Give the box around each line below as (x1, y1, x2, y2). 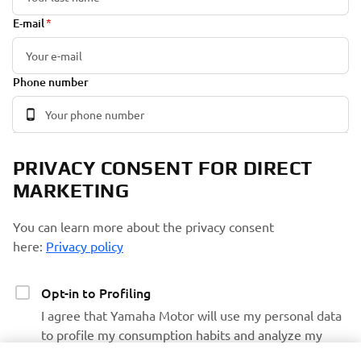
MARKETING (13, 179, 130, 201)
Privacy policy (46, 237, 123, 254)
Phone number (13, 73, 89, 89)
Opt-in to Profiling (41, 283, 151, 301)
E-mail (13, 15, 44, 31)
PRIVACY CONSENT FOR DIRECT (13, 156, 313, 179)
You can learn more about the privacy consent (13, 218, 274, 234)
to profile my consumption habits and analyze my (41, 326, 322, 342)
